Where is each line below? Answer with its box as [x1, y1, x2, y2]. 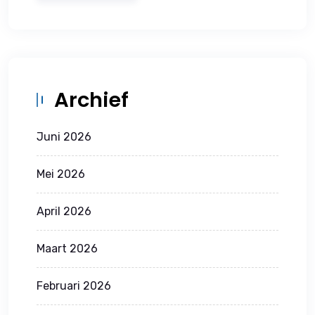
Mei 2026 [37, 167, 85, 181]
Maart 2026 [37, 241, 98, 255]
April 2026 [37, 204, 91, 218]
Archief [54, 85, 129, 114]
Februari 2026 [37, 278, 111, 292]
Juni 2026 [37, 129, 91, 143]
